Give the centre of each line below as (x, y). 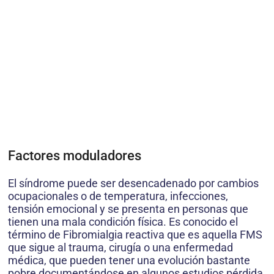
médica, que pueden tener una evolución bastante (129, 261)
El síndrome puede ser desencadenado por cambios (133, 183)
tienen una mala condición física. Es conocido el (123, 222)
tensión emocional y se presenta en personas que (128, 209)
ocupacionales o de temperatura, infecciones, (118, 196)
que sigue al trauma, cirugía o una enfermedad (120, 248)
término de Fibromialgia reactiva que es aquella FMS (135, 235)
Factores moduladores (75, 156)
